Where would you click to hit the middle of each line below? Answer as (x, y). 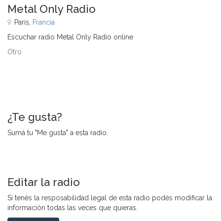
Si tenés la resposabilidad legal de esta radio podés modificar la (110, 198)
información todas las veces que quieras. (73, 207)
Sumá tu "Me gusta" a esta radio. (58, 132)
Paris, (23, 22)
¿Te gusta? (35, 117)
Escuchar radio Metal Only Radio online (70, 37)
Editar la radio (44, 182)
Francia (44, 22)
